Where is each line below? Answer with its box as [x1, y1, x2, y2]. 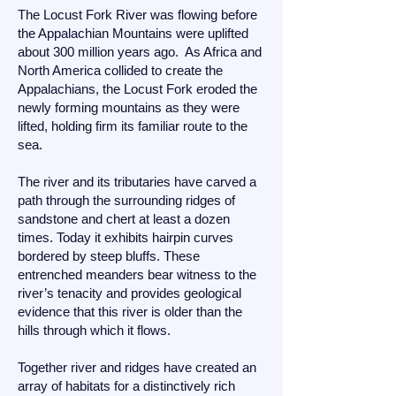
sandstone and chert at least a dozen [18, 211, 230, 226]
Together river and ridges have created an [18, 360, 256, 375]
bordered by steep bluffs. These [18, 248, 200, 263]
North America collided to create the [18, 63, 223, 78]
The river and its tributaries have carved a [18, 174, 256, 189]
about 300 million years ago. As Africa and [18, 44, 262, 59]
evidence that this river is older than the [18, 304, 242, 319]
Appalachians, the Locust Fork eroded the [18, 81, 257, 96]
